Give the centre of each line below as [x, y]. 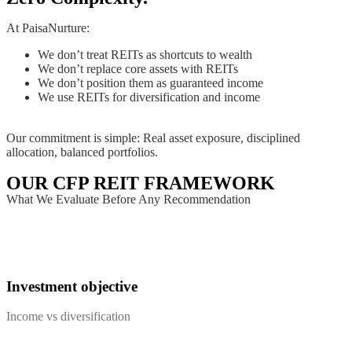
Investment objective [72, 286]
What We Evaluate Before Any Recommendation [128, 199]
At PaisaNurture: [48, 28]
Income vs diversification [68, 317]
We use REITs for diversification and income [149, 97]
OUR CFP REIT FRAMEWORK [141, 183]
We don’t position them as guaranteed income [150, 83]
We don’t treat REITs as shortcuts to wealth [145, 55]
